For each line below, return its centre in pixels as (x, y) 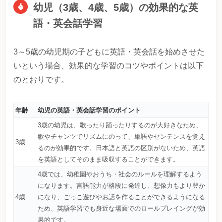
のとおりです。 (41, 79)
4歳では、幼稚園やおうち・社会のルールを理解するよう (120, 174)
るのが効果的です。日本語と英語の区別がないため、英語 (121, 148)
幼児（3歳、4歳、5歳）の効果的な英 (116, 7)
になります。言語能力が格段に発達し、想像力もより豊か (121, 185)
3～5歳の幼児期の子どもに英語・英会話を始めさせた (109, 52)
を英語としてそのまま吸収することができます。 (109, 159)
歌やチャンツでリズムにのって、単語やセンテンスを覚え (121, 136)
